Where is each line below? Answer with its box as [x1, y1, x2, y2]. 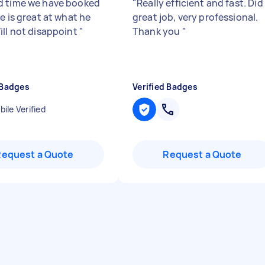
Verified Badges [132, 81, 198, 92]
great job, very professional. [132, 11, 258, 24]
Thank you [132, 25, 182, 38]
